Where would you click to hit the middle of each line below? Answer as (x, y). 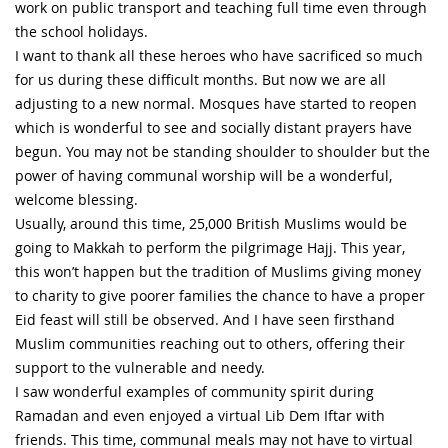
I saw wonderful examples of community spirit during (194, 391)
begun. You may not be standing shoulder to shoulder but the (222, 151)
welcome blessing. (76, 199)
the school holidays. (81, 31)
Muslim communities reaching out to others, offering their (210, 343)
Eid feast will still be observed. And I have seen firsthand (205, 319)
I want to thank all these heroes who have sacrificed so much (219, 55)
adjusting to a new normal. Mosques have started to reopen (216, 103)
